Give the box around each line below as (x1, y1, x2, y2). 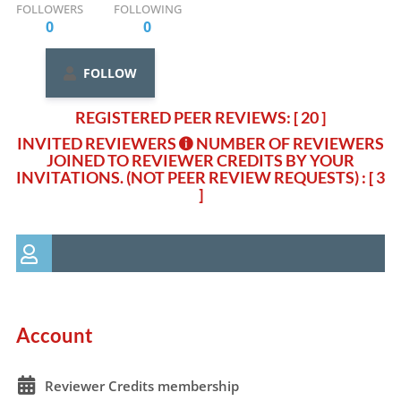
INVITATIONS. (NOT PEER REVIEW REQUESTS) (16, 167, 359, 187)
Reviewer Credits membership (44, 377, 239, 395)
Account (15, 323, 93, 347)
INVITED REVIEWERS (17, 133, 179, 153)
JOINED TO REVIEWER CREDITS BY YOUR (47, 150, 354, 170)
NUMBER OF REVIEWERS (196, 133, 384, 153)
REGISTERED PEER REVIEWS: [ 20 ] (75, 107, 326, 127)
